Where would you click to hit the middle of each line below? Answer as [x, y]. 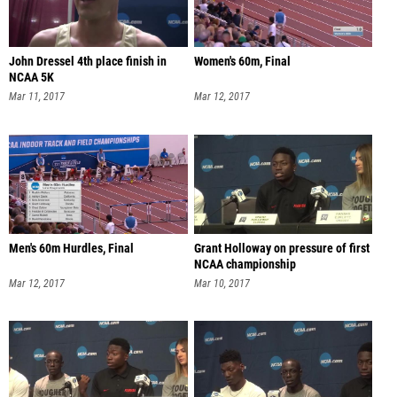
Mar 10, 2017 [222, 283]
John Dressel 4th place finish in [88, 62]
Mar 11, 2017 [37, 97]
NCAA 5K [31, 78]
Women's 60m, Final [242, 62]
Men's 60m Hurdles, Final [71, 248]
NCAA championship [245, 264]
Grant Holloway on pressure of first [281, 248]
